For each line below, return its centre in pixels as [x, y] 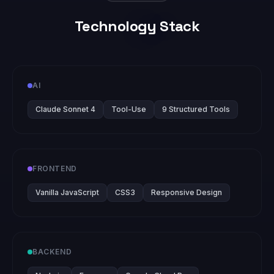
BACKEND [52, 252]
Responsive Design [187, 192]
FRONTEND [55, 168]
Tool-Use [129, 109]
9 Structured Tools [196, 109]
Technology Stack [137, 26]
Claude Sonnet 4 [65, 109]
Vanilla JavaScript [67, 192]
